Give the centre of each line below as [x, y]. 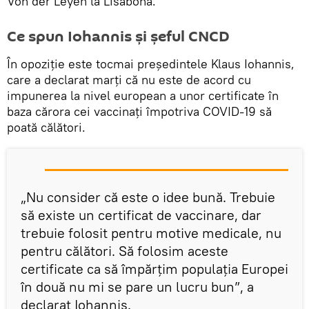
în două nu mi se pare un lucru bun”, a [137, 286]
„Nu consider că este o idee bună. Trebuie [148, 197]
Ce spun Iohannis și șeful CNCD [118, 36]
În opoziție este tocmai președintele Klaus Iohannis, [151, 63]
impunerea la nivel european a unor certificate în [143, 95]
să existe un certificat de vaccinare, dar [141, 215]
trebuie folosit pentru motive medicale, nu [151, 232]
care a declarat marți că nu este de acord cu [129, 79]
